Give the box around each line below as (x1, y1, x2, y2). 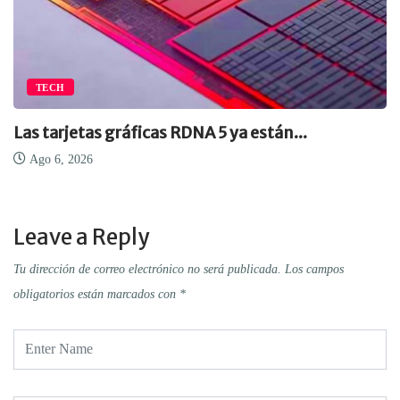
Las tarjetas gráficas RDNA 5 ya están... (13, 121, 307, 143)
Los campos (285, 262, 344, 276)
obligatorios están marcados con (13, 287, 179, 301)
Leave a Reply (13, 222, 149, 251)
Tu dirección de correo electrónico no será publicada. (13, 262, 281, 276)
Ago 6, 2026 (26, 152, 93, 166)
